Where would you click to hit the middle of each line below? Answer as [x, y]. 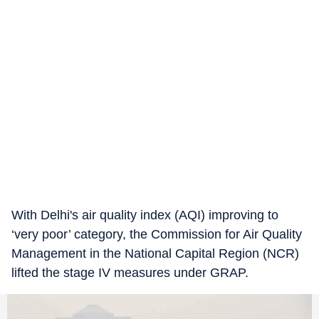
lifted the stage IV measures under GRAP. [130, 273]
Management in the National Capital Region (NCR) [155, 253]
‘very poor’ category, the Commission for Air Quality [157, 234]
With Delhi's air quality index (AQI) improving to [145, 215]
